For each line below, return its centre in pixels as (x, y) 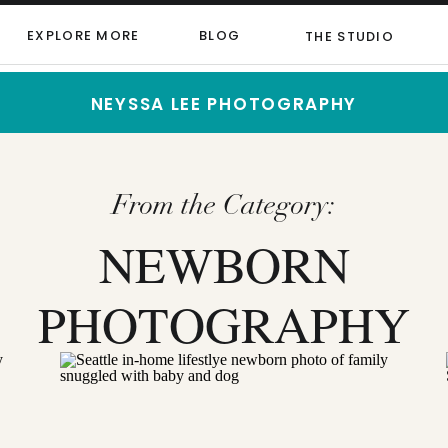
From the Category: (224, 208)
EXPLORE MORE (83, 35)
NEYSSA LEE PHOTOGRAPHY (224, 104)
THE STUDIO (349, 36)
